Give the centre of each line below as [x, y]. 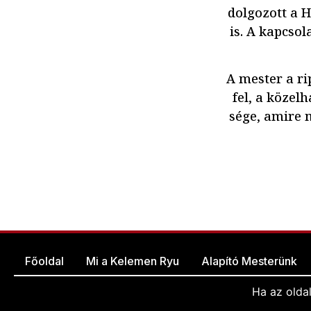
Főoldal [44, 261]
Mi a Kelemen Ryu [133, 261]
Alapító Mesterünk [249, 261]
